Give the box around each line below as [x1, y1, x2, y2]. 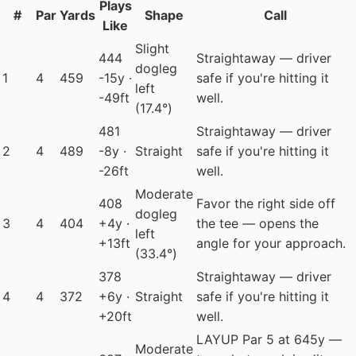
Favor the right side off [196, 195, 335, 212]
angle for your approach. [196, 235, 346, 252]
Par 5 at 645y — [238, 331, 342, 348]
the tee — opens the [196, 215, 319, 232]
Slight [135, 41, 169, 57]
